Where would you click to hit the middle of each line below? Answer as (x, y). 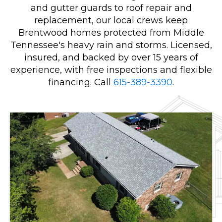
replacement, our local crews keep (111, 20)
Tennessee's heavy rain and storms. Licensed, (111, 45)
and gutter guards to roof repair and (111, 8)
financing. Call (81, 82)
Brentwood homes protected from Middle (111, 33)
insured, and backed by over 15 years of (111, 57)
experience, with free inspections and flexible (111, 70)
